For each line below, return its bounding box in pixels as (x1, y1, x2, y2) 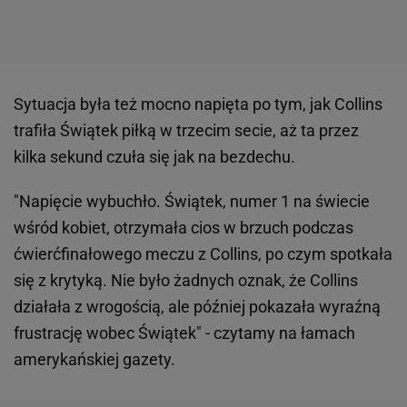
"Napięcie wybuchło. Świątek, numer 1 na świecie (14, 192, 370, 212)
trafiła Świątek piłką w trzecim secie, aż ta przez (14, 121, 359, 141)
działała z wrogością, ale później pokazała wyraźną (14, 297, 381, 317)
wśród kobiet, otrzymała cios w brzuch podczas (14, 218, 353, 238)
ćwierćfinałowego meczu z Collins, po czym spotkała (14, 244, 392, 264)
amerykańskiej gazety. (14, 350, 175, 370)
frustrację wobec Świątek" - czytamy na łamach (14, 323, 355, 343)
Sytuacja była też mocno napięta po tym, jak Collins (14, 94, 382, 114)
